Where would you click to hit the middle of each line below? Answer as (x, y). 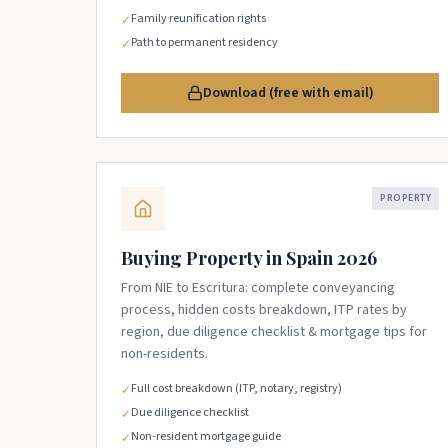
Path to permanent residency (204, 42)
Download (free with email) (288, 93)
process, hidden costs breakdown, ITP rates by (264, 310)
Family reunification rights (198, 18)
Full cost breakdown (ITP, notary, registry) (236, 388)
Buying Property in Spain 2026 (249, 258)
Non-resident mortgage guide (206, 436)
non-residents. (164, 354)
